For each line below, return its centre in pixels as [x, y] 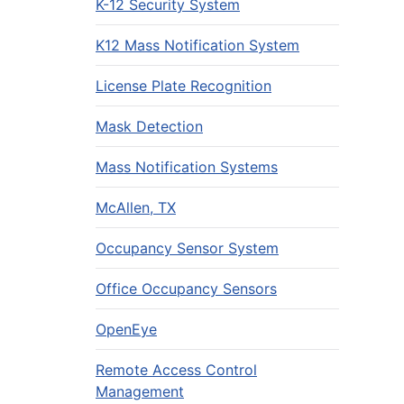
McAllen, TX [136, 207]
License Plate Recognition [184, 86]
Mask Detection [149, 126]
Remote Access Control [176, 370]
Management [140, 391]
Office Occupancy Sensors [186, 289]
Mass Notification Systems [187, 167]
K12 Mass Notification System [197, 45]
